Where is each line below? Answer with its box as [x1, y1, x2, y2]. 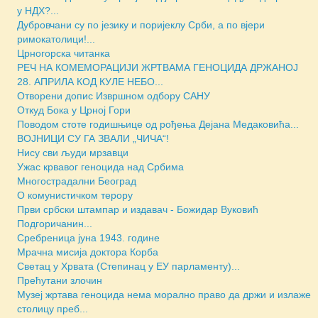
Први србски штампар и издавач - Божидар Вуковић [17, 204, 258, 216]
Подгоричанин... [17, 218, 92, 230]
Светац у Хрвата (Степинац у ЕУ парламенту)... [17, 261, 240, 273]
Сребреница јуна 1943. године [17, 232, 160, 244]
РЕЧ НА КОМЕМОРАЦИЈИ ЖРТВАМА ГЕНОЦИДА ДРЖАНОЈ [17, 62, 298, 74]
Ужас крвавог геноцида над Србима [17, 161, 184, 173]
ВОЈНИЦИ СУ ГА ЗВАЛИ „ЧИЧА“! [17, 133, 169, 145]
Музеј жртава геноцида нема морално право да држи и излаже [17, 289, 311, 301]
